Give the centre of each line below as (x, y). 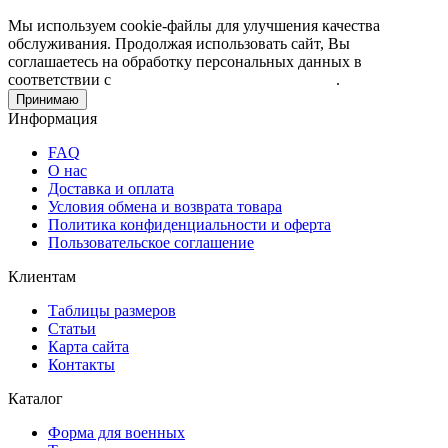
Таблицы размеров (112, 310)
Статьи (72, 328)
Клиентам (42, 276)
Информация (52, 118)
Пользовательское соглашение (151, 242)
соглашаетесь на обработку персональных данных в (185, 61)
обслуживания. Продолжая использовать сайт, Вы (179, 43)
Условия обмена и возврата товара (165, 206)
